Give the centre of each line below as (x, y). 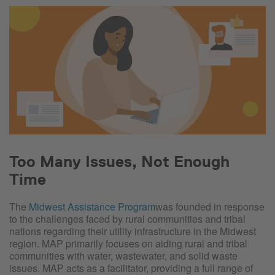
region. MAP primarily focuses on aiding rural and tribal (128, 243)
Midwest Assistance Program (92, 206)
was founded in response (210, 206)
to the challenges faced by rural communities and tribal (127, 219)
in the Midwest (223, 231)
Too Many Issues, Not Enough (119, 161)
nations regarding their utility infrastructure (100, 231)
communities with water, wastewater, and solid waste (123, 255)
